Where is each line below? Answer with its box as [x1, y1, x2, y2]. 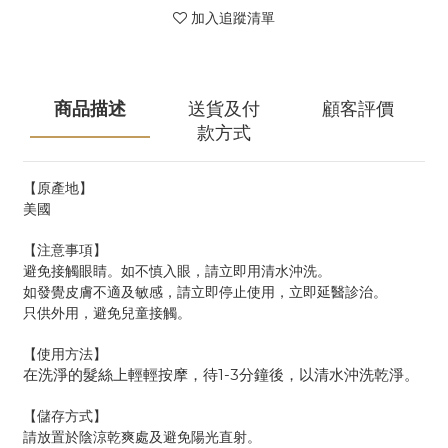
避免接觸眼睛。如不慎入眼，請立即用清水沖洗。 [23, 260, 331, 280]
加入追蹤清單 [191, 9, 275, 27]
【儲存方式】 [23, 405, 107, 425]
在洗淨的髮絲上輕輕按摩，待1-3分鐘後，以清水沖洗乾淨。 [23, 365, 419, 384]
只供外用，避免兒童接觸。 [23, 302, 191, 322]
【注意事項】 [23, 239, 107, 259]
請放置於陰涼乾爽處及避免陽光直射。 [23, 426, 261, 446]
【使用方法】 [23, 343, 107, 363]
